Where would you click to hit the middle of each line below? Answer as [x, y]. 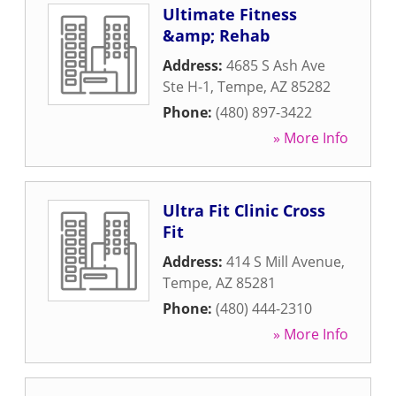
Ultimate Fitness [230, 14]
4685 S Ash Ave [276, 65]
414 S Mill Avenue [284, 262]
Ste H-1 [187, 87]
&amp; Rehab [216, 35]
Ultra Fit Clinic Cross [244, 210]
